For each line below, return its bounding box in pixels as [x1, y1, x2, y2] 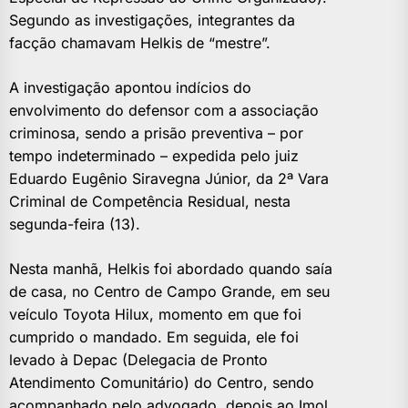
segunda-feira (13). [9, 214, 140, 233]
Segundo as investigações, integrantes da [9, 10, 295, 29]
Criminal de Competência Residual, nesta [9, 191, 291, 210]
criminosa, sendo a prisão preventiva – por [9, 123, 303, 142]
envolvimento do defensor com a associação [9, 100, 319, 119]
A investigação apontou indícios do [9, 77, 251, 97]
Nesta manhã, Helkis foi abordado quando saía [9, 259, 332, 278]
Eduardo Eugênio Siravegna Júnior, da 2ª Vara [9, 168, 329, 188]
